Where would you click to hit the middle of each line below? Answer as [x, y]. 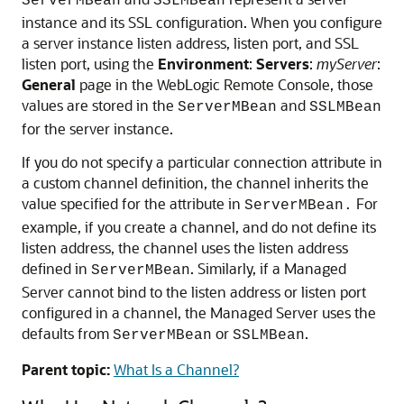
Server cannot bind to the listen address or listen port [194, 292]
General [49, 84]
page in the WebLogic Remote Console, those [225, 84]
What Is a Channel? [176, 369]
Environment [203, 64]
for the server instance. [97, 129]
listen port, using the [90, 64]
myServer [347, 64]
